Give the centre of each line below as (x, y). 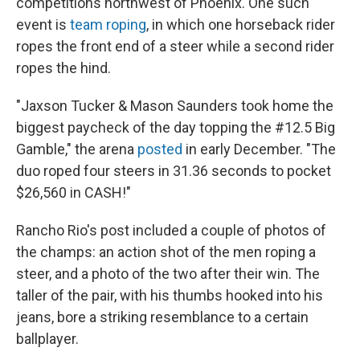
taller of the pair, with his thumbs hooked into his (170, 295)
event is (43, 25)
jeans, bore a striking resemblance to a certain (162, 317)
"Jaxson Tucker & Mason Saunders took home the (175, 106)
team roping (108, 25)
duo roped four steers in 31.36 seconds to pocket (174, 171)
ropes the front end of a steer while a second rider (175, 46)
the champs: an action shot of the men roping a (166, 252)
